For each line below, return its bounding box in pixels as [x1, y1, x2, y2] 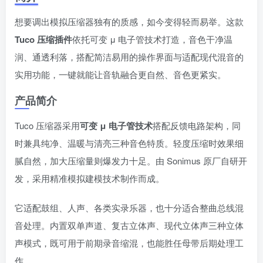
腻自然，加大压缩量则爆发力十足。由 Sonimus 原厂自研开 [15, 154, 247, 167]
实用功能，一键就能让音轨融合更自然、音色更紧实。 [15, 68, 226, 80]
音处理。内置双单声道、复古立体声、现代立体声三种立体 [15, 219, 244, 231]
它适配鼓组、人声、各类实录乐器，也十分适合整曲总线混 [15, 201, 244, 214]
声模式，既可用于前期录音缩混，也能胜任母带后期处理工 [15, 237, 244, 249]
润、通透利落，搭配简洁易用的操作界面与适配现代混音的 [15, 50, 244, 63]
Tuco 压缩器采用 [15, 119, 80, 131]
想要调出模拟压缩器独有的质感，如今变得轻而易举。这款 [15, 15, 244, 28]
